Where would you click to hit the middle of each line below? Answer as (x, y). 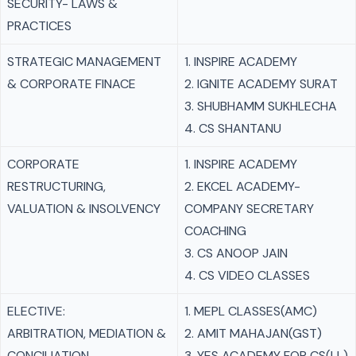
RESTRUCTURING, (56, 186)
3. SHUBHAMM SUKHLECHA (261, 106)
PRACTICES (39, 26)
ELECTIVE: (36, 311)
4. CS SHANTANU (233, 128)
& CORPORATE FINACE (72, 84)
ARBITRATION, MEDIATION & (87, 333)
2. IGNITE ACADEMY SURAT (261, 84)
